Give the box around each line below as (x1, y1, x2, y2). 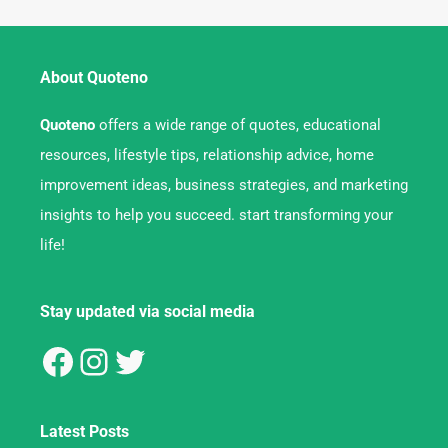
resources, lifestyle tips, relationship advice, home (40, 146, 374, 165)
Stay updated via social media (40, 302, 255, 322)
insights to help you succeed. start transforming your (40, 206, 393, 225)
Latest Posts (40, 422, 129, 442)
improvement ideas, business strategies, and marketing (40, 176, 408, 195)
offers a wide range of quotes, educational (99, 116, 381, 135)
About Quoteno (40, 68, 148, 88)
